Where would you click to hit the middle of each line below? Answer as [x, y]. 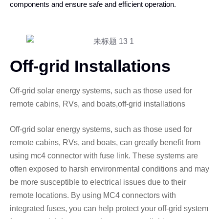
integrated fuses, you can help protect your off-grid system [109, 208]
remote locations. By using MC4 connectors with [93, 195]
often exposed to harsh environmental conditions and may [109, 169]
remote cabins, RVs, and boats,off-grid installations [98, 104]
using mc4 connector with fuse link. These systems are [104, 155]
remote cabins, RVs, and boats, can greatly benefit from [105, 142]
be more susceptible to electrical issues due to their [98, 182]
